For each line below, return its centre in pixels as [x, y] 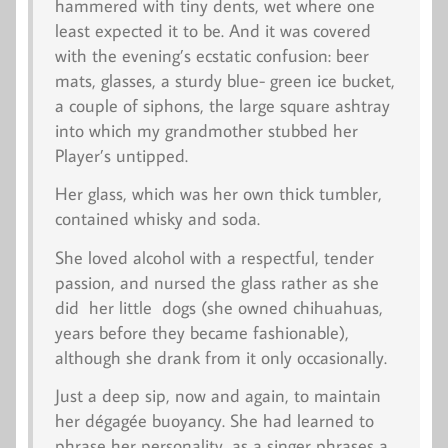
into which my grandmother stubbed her [206, 130]
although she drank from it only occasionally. [220, 357]
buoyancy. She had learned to [262, 421]
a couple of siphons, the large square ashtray [222, 105]
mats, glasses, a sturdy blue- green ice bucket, [224, 80]
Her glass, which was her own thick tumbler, [218, 194]
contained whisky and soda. [157, 219]
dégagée [118, 421]
